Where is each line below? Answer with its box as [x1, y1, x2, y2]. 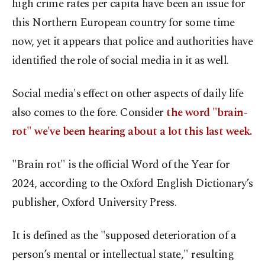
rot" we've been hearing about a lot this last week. [12, 123, 252, 141]
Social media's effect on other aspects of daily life [12, 85, 244, 103]
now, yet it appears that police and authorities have [12, 33, 253, 51]
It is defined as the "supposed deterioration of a [12, 227, 237, 245]
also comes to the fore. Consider [12, 104, 164, 122]
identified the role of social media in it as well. [12, 52, 229, 70]
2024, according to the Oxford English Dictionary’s [12, 175, 253, 193]
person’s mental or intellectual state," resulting [12, 246, 234, 264]
